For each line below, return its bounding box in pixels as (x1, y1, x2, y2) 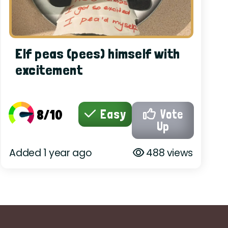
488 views (144, 146, 193, 160)
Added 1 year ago (9, 146, 92, 160)
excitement (15, 62, 83, 78)
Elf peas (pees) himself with (15, 45, 180, 62)
